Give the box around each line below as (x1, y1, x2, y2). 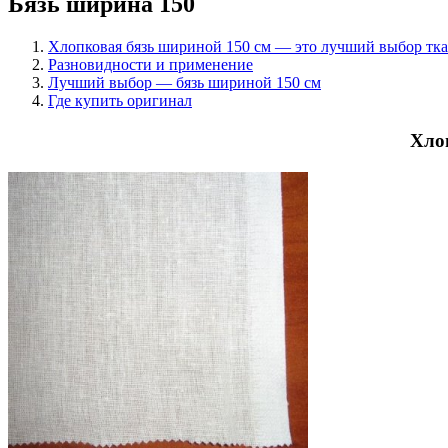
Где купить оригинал (48, 91, 192, 109)
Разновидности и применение (48, 55, 253, 73)
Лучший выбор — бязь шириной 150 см (48, 73, 321, 91)
